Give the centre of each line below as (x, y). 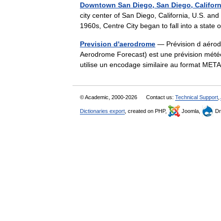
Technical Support (197, 97)
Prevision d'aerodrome (118, 44)
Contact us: (161, 97)
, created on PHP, (147, 111)
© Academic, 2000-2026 (109, 97)
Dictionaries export (102, 111)
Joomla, (191, 111)
